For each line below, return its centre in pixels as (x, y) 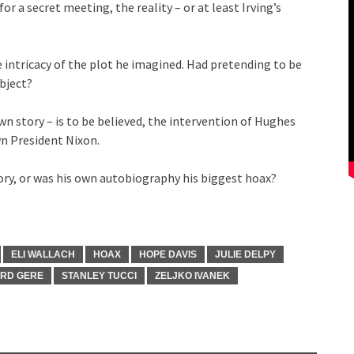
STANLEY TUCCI (99, 276)
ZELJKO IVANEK (192, 276)
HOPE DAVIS (168, 254)
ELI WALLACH (43, 254)
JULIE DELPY (245, 254)
